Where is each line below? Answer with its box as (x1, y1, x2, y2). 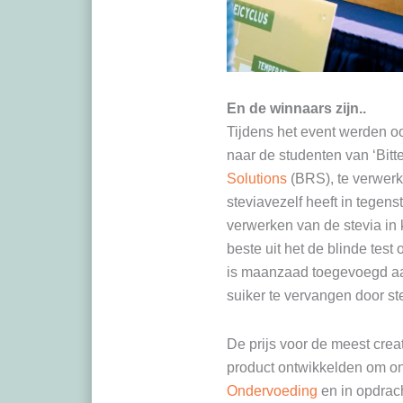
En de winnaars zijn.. (227, 100, 366, 116)
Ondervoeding (227, 382, 318, 399)
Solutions (227, 170, 287, 186)
